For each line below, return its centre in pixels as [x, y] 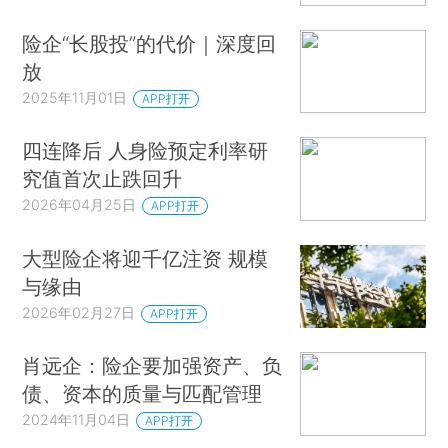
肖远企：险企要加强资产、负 [152, 366]
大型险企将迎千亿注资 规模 [145, 258]
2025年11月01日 [75, 97]
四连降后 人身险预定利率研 [145, 151]
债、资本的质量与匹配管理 [142, 394]
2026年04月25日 [79, 205]
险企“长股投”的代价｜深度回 [149, 43]
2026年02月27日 [79, 312]
